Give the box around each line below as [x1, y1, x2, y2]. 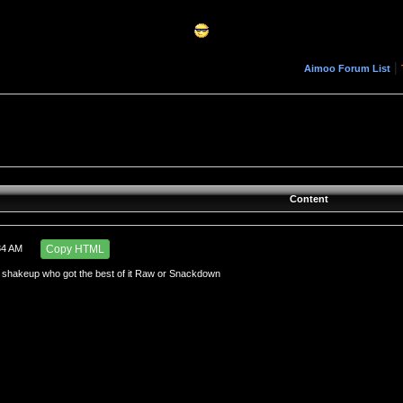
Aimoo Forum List [303, 63, 390, 74]
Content [290, 193, 329, 204]
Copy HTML [46, 243, 105, 255]
